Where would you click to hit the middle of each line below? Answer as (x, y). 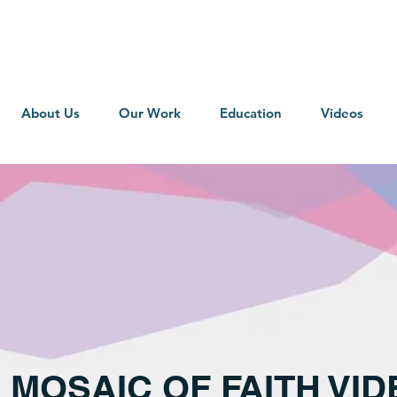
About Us (50, 113)
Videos (342, 113)
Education (250, 113)
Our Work (149, 113)
